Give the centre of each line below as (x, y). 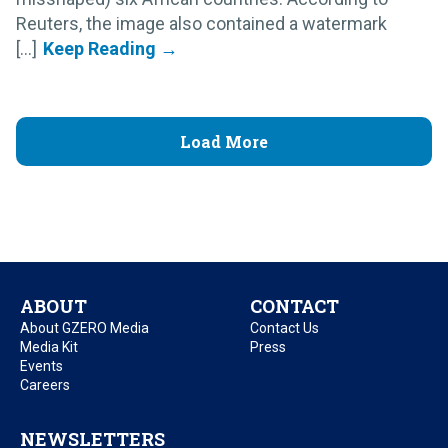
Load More (224, 141)
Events (41, 365)
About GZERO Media (84, 327)
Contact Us (284, 327)
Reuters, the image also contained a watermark (201, 23)
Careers (45, 384)
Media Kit (49, 346)
